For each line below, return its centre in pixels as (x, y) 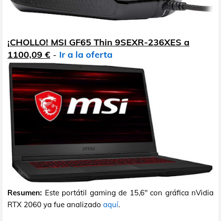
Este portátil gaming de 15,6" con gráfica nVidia (128, 192)
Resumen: (25, 192)
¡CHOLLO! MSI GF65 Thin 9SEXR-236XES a (98, 42)
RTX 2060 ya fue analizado (55, 204)
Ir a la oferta (86, 54)
